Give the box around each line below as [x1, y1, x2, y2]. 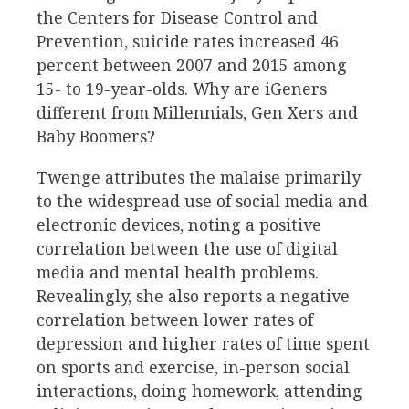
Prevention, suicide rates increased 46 [37, 29, 339, 52]
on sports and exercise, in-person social [37, 356, 350, 379]
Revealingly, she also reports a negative [37, 285, 350, 308]
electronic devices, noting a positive [37, 214, 321, 236]
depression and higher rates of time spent [37, 332, 370, 355]
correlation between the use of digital [37, 237, 338, 260]
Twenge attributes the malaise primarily [37, 166, 361, 189]
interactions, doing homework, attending [37, 380, 362, 403]
